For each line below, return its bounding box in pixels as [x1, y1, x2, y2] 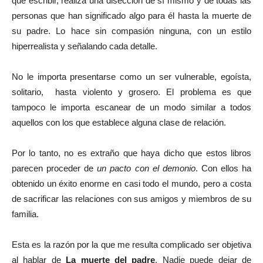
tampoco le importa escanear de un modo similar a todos [12, 102, 251, 113]
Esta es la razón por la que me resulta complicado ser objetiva [12, 240, 251, 250]
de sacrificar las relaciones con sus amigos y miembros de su [12, 194, 251, 204]
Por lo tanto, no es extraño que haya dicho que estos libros [12, 148, 251, 159]
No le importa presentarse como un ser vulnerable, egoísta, [12, 72, 251, 82]
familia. [12, 209, 39, 220]
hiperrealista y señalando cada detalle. [12, 41, 157, 52]
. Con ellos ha [195, 163, 252, 174]
